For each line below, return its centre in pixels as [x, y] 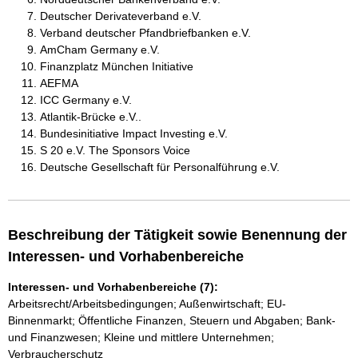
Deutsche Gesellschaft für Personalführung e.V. [160, 167]
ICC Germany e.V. [86, 100]
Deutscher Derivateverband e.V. [121, 16]
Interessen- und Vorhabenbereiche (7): [113, 287]
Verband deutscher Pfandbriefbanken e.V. [145, 33]
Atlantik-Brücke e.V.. [91, 117]
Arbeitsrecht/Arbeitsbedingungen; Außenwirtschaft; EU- [147, 304]
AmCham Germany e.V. [100, 50]
